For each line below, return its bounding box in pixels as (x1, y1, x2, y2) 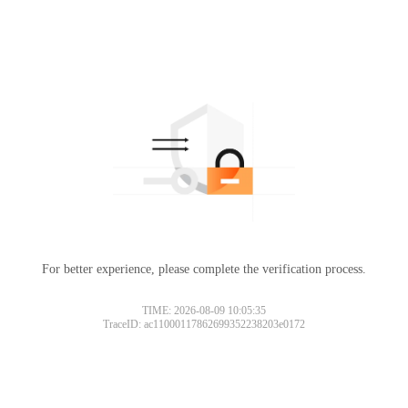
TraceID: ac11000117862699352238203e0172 (103, 317, 305, 331)
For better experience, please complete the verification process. (42, 261, 366, 276)
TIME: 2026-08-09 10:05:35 (142, 303, 266, 317)
